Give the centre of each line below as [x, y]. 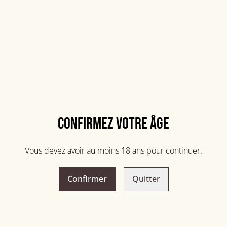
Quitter [146, 179]
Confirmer [87, 179]
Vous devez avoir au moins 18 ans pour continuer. [113, 150]
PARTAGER [135, 93]
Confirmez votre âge [113, 124]
